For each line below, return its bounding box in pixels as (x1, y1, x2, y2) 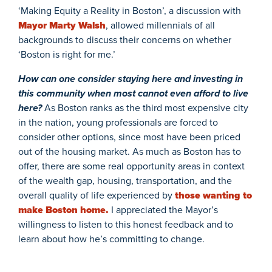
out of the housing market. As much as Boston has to (18, 144, 241, 158)
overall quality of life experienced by (18, 188, 175, 202)
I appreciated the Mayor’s (109, 202, 218, 217)
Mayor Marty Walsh (18, 18, 106, 32)
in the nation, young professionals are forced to (18, 115, 218, 129)
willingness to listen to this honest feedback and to (18, 217, 233, 231)
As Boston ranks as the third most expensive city (44, 100, 248, 115)
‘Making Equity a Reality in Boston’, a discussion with (18, 3, 241, 18)
